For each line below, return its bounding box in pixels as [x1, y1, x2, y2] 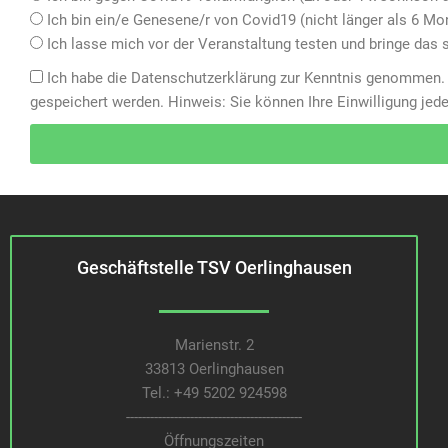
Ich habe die [47, 69, 131, 87]
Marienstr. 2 [174, 336, 254, 354]
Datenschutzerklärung [131, 69, 276, 87]
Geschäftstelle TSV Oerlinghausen [76, 257, 352, 278]
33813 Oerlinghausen [144, 360, 284, 378]
